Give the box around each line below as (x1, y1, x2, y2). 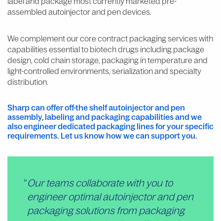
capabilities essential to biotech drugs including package (7, 44, 204, 54)
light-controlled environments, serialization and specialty (7, 66, 201, 76)
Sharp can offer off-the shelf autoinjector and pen (7, 103, 185, 112)
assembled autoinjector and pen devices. (7, 7, 153, 17)
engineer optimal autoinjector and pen (27, 190, 193, 203)
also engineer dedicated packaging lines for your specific (7, 121, 214, 131)
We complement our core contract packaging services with (7, 34, 213, 43)
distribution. (7, 77, 48, 87)
